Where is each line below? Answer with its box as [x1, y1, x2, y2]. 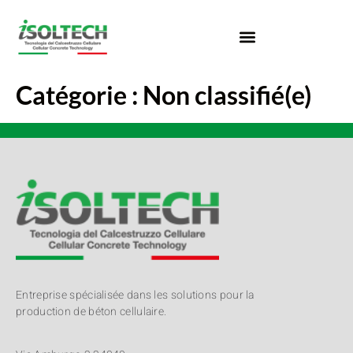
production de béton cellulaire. [16, 303, 167, 320]
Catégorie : [16, 80, 143, 111]
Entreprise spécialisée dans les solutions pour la [16, 286, 255, 303]
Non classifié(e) [143, 80, 312, 111]
